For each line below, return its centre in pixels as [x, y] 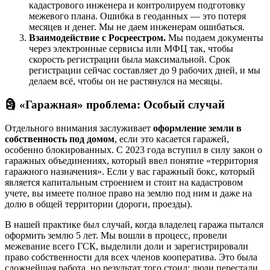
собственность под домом [60, 139]
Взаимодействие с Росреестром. [99, 38]
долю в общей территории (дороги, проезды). [99, 204]
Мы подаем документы [216, 38]
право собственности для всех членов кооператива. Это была [131, 257]
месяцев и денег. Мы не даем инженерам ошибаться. [137, 27]
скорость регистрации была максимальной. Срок [130, 60]
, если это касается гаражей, [172, 139]
